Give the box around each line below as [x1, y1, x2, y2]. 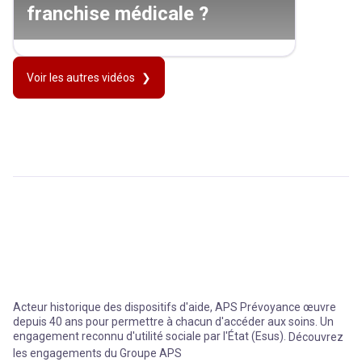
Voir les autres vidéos [27, 71, 135, 85]
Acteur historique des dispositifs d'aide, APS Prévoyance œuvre [13, 301, 336, 314]
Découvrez [288, 330, 343, 344]
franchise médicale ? [27, 2, 208, 26]
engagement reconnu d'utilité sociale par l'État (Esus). [13, 330, 288, 343]
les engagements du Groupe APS [13, 346, 182, 360]
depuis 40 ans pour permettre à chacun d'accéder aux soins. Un [13, 315, 334, 329]
